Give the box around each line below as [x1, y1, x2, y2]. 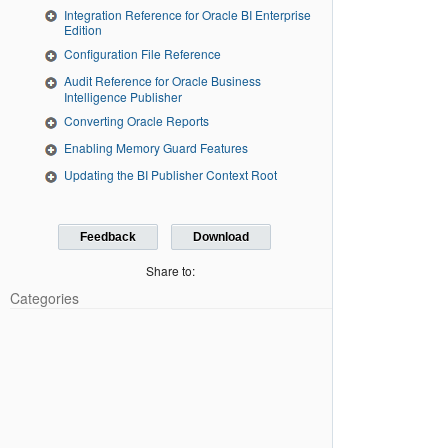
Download [192, 229, 249, 244]
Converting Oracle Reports [64, 112, 209, 130]
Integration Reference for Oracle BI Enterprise [64, 5, 311, 23]
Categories [10, 288, 79, 309]
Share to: [146, 262, 196, 280]
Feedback [80, 229, 137, 244]
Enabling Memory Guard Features [64, 138, 248, 156]
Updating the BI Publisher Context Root [64, 165, 277, 183]
